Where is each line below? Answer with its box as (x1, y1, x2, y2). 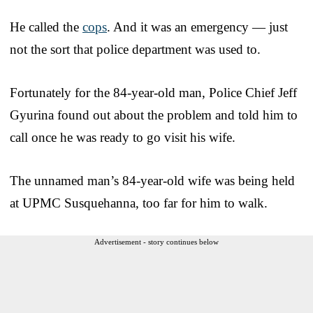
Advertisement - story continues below (94, 237, 219, 246)
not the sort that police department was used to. (10, 41, 261, 57)
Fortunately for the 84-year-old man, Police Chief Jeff (10, 85, 297, 100)
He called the (10, 19, 82, 34)
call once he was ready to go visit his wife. (10, 129, 235, 145)
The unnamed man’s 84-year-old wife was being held (10, 173, 295, 188)
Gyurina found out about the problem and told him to (10, 107, 298, 122)
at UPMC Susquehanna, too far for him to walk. (10, 195, 268, 210)
